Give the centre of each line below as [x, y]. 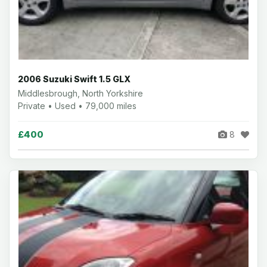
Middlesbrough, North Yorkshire [80, 93]
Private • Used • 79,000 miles [77, 105]
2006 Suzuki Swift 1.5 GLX [74, 79]
